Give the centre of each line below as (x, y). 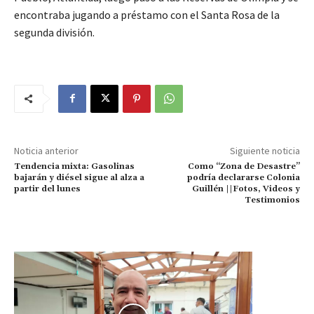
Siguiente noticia (265, 150)
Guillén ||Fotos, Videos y (246, 189)
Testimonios (272, 200)
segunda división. (54, 32)
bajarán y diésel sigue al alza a (79, 177)
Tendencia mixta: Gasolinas (74, 166)
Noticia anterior (46, 150)
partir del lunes (47, 189)
